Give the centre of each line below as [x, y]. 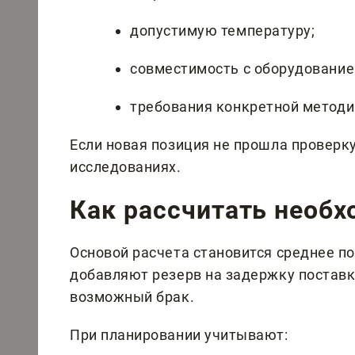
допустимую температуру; [223, 30]
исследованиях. [126, 166]
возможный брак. [132, 296]
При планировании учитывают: [179, 334]
